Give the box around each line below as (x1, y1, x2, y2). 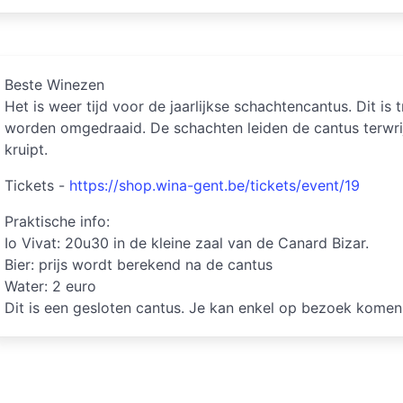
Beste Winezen (4, 76, 105, 94)
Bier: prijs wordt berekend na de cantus (4, 255, 273, 273)
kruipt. (4, 140, 49, 158)
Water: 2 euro (4, 277, 97, 295)
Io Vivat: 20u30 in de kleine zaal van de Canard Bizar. (4, 234, 370, 252)
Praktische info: (4, 212, 111, 230)
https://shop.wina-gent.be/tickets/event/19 (69, 176, 361, 194)
